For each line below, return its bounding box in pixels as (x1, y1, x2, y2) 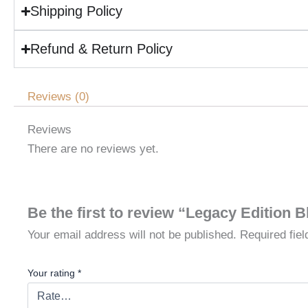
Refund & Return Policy (30, 41, 173, 56)
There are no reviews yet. (27, 142, 159, 155)
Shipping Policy (30, 3, 123, 19)
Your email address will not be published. (27, 228, 236, 241)
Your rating (27, 267, 78, 278)
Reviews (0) (27, 89, 90, 103)
